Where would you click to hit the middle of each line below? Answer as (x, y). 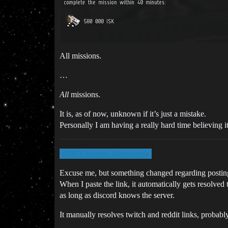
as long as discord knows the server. (117, 195)
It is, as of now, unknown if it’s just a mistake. (133, 114)
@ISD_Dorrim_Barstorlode (106, 154)
